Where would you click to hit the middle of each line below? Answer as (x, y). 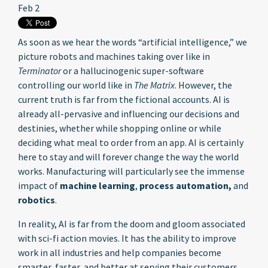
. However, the (203, 85)
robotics (36, 200)
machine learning (98, 185)
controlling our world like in (76, 85)
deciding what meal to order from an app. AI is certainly (131, 142)
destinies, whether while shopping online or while (120, 128)
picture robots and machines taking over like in (114, 56)
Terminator (39, 71)
